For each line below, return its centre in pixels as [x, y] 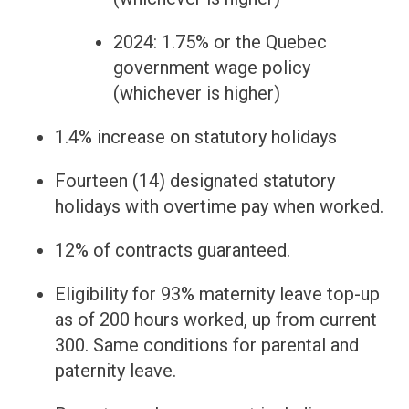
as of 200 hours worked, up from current [216, 320]
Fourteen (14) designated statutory [195, 181]
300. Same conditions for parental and [207, 346]
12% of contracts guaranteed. [173, 251]
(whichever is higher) [197, 94]
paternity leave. [115, 371]
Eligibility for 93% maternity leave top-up [217, 294]
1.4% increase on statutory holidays [198, 137]
